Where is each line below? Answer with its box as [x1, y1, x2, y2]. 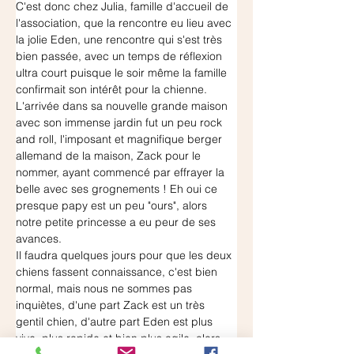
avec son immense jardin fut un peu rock [16, 115, 225, 130]
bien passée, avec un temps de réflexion [16, 48, 225, 63]
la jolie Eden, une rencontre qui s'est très [16, 32, 225, 47]
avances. [16, 231, 62, 246]
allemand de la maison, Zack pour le [16, 148, 204, 163]
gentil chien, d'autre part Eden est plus [16, 314, 216, 329]
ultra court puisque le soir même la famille [16, 65, 230, 80]
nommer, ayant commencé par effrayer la [16, 164, 228, 179]
